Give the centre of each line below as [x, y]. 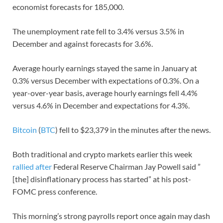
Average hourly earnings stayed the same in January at [105, 68]
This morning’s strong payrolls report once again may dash [111, 216]
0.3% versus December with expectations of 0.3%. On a [106, 81]
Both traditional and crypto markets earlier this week [102, 154]
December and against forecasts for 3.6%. [83, 44]
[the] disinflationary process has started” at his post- [102, 179]
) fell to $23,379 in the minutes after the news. [133, 130]
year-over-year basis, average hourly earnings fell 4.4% [105, 93]
